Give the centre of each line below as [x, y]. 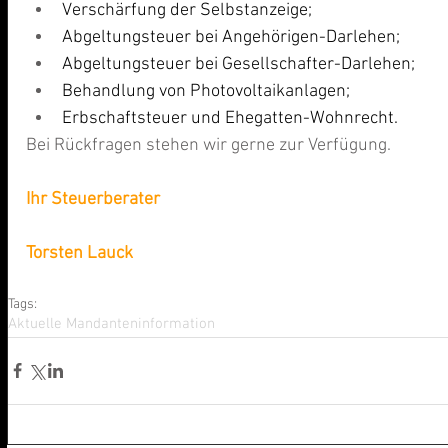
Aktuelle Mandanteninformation [111, 323]
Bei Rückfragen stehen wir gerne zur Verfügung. [210, 145]
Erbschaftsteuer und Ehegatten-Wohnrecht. [230, 118]
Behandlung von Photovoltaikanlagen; [206, 91]
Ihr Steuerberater [93, 199]
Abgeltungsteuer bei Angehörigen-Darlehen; [231, 37]
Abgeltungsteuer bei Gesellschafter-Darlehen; [238, 64]
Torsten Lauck [79, 253]
